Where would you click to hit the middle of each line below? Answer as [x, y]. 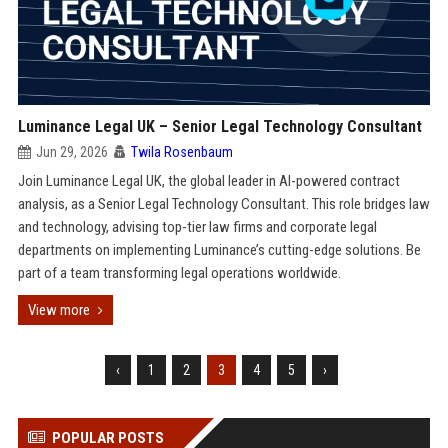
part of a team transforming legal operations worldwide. [179, 273]
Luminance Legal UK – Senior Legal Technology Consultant [219, 126]
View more [58, 310]
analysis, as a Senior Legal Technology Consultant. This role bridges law [223, 204]
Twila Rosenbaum [181, 152]
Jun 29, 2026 [71, 152]
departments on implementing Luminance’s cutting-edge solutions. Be [219, 250]
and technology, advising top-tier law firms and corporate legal [197, 227]
